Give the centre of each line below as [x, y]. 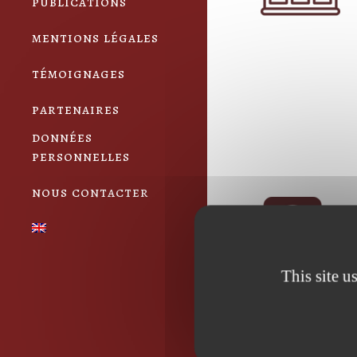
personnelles [81, 156]
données [62, 137]
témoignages [78, 73]
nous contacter [90, 192]
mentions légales [95, 37]
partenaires [76, 109]
